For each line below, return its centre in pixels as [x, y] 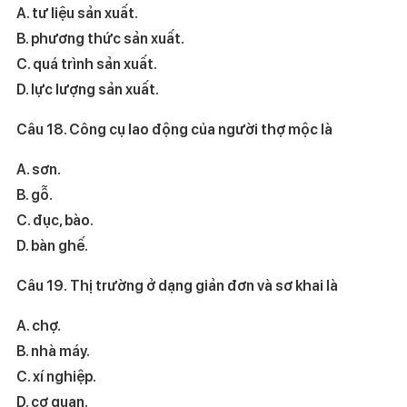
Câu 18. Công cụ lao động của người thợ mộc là [174, 129]
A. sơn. [72, 169]
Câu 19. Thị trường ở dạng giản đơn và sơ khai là [177, 285]
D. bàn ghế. [52, 245]
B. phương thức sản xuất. [117, 38]
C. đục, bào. [98, 220]
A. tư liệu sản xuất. [136, 13]
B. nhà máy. [77, 351]
